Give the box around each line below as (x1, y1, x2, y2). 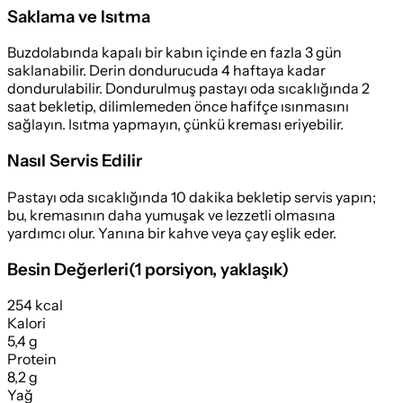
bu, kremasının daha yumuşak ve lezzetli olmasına (7, 205, 336, 224)
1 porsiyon (135, 258, 212, 280)
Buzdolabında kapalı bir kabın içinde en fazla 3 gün (7, 43, 342, 62)
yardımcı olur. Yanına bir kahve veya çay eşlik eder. (7, 223, 336, 242)
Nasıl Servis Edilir (7, 150, 142, 172)
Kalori (7, 314, 46, 333)
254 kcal (7, 296, 63, 315)
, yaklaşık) (212, 258, 289, 280)
